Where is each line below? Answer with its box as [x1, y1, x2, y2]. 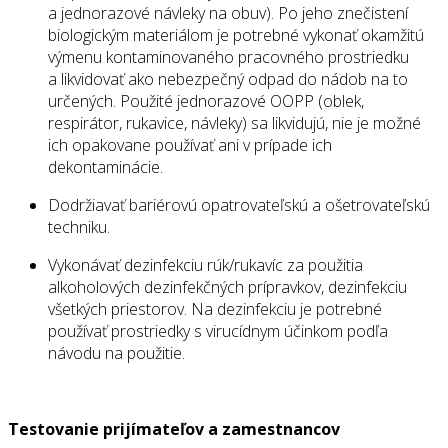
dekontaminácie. [48, 156, 163, 179]
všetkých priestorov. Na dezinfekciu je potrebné [48, 298, 382, 321]
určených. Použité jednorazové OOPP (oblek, [48, 90, 364, 113]
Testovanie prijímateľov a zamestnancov [8, 418, 340, 441]
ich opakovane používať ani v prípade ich [48, 134, 332, 157]
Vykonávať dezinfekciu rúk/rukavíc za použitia [48, 254, 363, 277]
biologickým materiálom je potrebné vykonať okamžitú [48, 24, 424, 47]
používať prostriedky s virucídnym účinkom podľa [48, 320, 388, 343]
